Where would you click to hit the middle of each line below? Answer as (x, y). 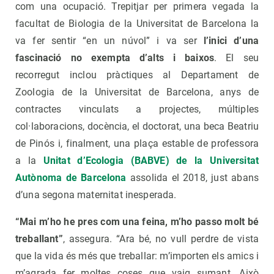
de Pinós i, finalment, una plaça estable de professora (137, 144)
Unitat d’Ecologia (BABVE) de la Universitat (151, 161)
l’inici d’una (231, 41)
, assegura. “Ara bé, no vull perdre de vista (161, 239)
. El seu (236, 58)
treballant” (39, 239)
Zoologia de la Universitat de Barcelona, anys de (137, 92)
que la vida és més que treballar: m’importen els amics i (137, 256)
